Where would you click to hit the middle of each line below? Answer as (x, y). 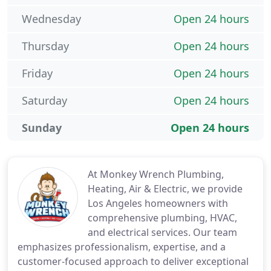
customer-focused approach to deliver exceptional (133, 261)
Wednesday (51, 19)
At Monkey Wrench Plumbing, (156, 174)
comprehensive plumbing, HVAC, (162, 218)
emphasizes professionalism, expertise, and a (122, 247)
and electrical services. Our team (162, 232)
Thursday (45, 46)
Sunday (42, 128)
